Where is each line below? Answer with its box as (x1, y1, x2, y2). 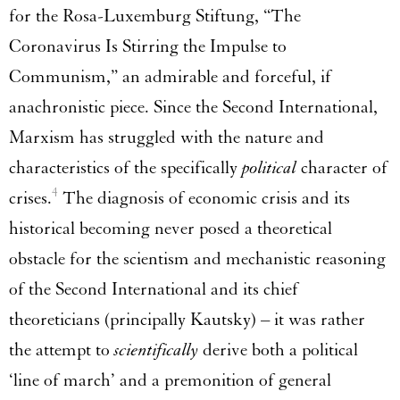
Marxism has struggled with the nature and (9, 127, 324, 149)
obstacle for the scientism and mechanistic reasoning (9, 248, 386, 271)
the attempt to (9, 339, 114, 362)
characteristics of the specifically (9, 157, 242, 179)
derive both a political (203, 339, 358, 362)
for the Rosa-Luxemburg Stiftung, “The (9, 5, 301, 28)
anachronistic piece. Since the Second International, (9, 96, 378, 119)
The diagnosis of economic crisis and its (58, 187, 350, 210)
